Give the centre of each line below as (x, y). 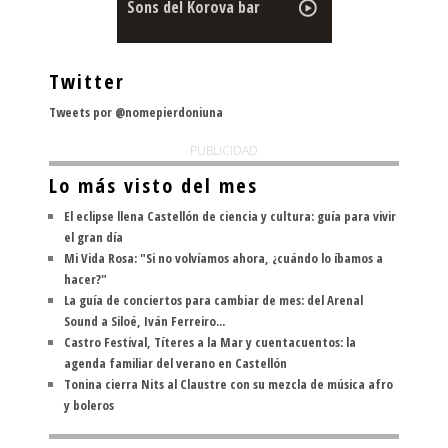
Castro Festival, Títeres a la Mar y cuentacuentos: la (210, 342)
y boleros (89, 405)
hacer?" (85, 279)
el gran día (93, 237)
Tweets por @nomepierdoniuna (136, 112)
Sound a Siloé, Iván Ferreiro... (144, 321)
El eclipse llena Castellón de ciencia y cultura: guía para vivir (230, 216)
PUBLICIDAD (224, 150)
